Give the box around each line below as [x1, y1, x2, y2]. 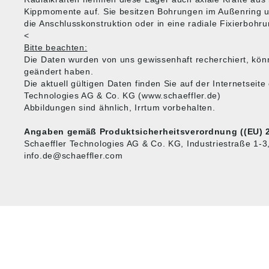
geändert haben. [24, 67, 94, 76]
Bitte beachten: [24, 43, 88, 52]
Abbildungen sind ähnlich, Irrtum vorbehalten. [24, 103, 216, 112]
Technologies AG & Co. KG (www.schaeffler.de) [24, 91, 221, 100]
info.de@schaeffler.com [24, 151, 123, 160]
